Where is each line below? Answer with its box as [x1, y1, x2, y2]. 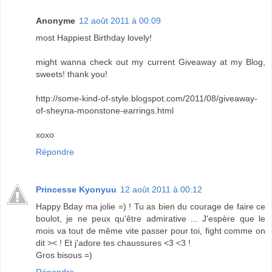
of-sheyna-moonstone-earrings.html [36, 105, 174, 115]
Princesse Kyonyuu [36, 184, 117, 194]
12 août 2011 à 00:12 [120, 184, 202, 194]
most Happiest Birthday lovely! [36, 32, 152, 42]
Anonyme [36, 15, 75, 25]
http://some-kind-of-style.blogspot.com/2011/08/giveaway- [36, 93, 257, 103]
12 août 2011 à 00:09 [79, 15, 161, 25]
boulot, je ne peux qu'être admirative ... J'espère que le [36, 213, 265, 223]
